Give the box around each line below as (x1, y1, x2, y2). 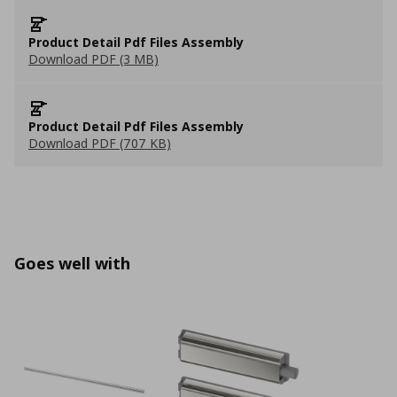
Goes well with (14, 253, 130, 274)
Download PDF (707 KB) (28, 135, 171, 152)
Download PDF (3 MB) (28, 51, 159, 67)
